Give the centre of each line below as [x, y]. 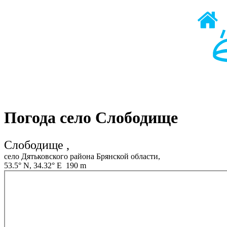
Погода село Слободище [91, 118]
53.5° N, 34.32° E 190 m [45, 165]
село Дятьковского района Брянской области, [82, 156]
